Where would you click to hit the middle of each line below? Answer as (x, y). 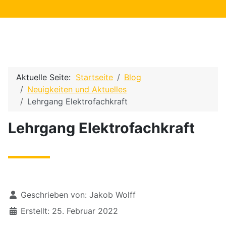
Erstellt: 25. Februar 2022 (69, 211)
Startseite (94, 77)
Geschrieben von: (54, 195)
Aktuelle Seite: (46, 77)
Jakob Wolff (112, 195)
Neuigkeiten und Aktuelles (77, 89)
